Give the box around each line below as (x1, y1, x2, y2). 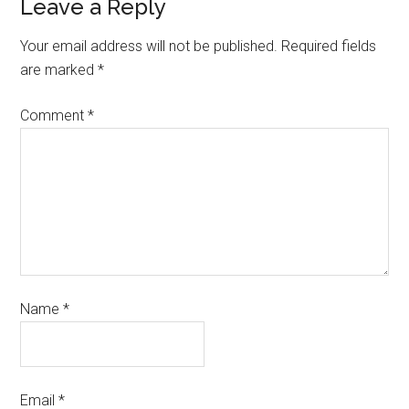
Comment (20, 107, 89, 124)
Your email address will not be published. (20, 37, 278, 55)
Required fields (281, 37, 377, 55)
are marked (20, 61, 99, 79)
